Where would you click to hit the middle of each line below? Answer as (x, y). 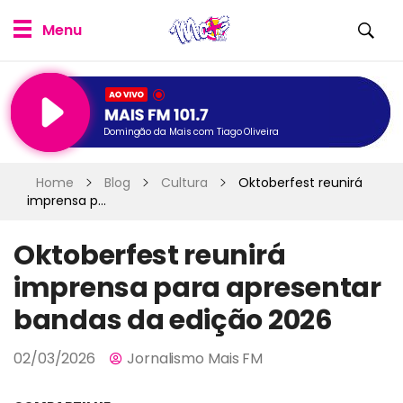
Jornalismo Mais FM (195, 358)
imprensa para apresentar (197, 288)
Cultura (184, 183)
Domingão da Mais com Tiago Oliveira (191, 132)
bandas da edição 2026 (173, 320)
